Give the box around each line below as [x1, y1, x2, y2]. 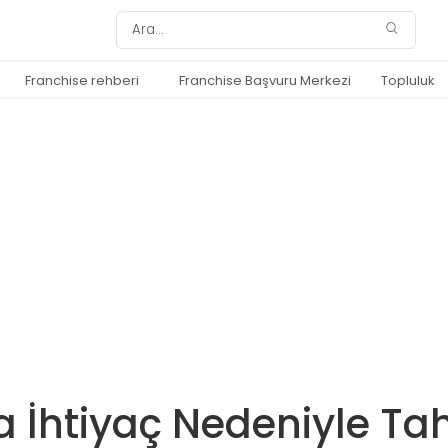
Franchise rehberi [25, 71, 139, 90]
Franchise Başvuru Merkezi [179, 71, 351, 90]
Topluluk [381, 71, 435, 90]
